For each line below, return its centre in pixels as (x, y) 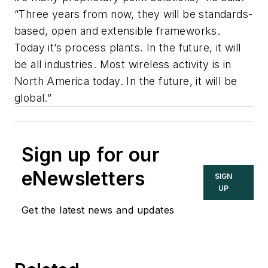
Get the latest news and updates (98, 210)
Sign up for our (91, 154)
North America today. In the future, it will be (126, 81)
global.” (33, 98)
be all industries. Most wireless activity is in (123, 64)
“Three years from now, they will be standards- (134, 14)
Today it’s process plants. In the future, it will (128, 47)
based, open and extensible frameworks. (118, 31)
